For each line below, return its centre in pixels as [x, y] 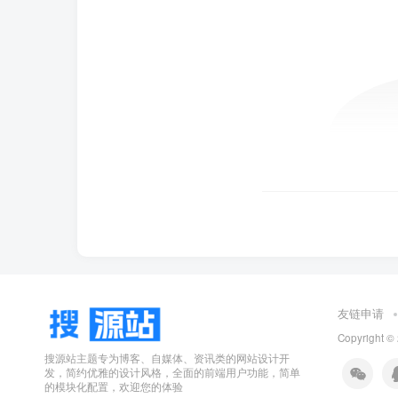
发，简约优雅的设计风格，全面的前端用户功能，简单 [172, 372]
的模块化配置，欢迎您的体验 [114, 386]
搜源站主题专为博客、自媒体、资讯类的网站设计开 [167, 358]
